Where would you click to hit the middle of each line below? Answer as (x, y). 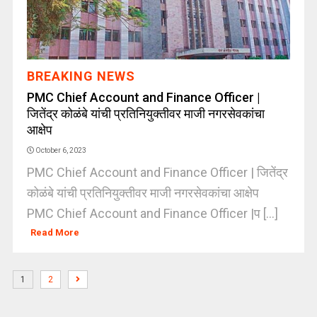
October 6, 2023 (60, 150)
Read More (55, 232)
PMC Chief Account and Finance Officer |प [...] (152, 213)
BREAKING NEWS (81, 76)
